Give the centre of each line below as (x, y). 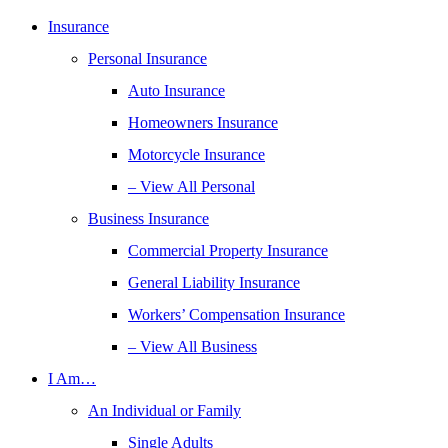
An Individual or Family (164, 410)
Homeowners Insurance (203, 122)
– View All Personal (191, 186)
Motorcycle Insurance (196, 154)
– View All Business (192, 346)
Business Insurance (148, 218)
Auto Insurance (176, 90)
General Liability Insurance (214, 282)
